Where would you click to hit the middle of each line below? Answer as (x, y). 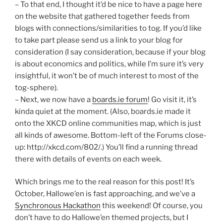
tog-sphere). (36, 87)
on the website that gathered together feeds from (102, 16)
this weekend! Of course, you (152, 206)
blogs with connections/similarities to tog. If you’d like (108, 28)
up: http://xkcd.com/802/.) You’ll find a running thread (106, 147)
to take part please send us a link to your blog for (99, 40)
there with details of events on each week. (88, 159)
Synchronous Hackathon (58, 206)
